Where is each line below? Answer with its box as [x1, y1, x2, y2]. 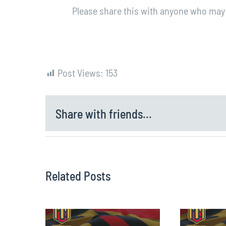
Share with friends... [55, 106, 152, 121]
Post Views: [57, 66, 103, 79]
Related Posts [45, 168, 110, 184]
